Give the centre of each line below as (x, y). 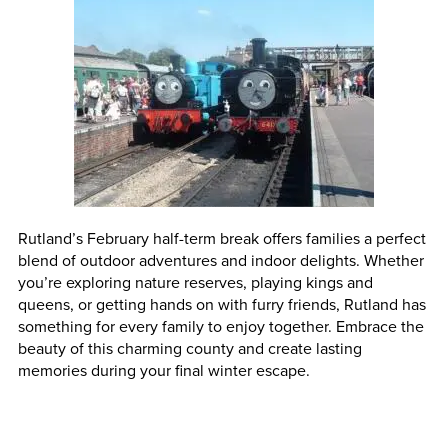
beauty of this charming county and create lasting (189, 347)
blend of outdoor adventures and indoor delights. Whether (220, 259)
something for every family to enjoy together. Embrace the (220, 325)
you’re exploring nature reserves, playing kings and (195, 281)
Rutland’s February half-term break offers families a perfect (221, 237)
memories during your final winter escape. (163, 369)
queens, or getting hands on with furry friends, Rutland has (221, 303)
